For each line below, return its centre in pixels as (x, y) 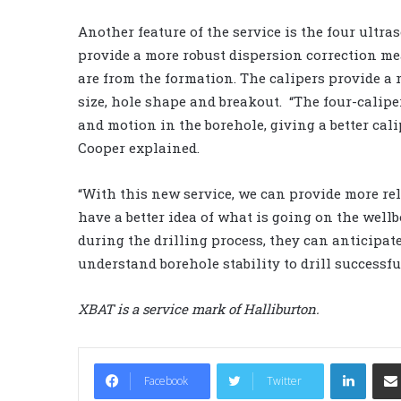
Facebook (166, 380)
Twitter (284, 380)
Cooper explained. (139, 147)
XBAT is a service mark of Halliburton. (199, 308)
